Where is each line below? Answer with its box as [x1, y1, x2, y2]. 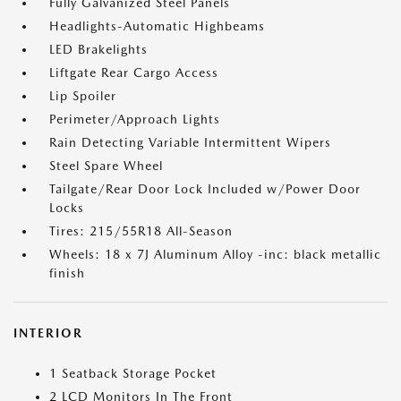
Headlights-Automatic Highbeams [49, 19, 265, 33]
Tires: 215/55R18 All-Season [49, 224, 233, 238]
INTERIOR [13, 326, 83, 340]
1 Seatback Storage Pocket [49, 366, 217, 380]
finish [49, 266, 85, 280]
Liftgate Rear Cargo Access [49, 65, 218, 80]
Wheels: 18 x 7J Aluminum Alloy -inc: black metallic [49, 247, 381, 261]
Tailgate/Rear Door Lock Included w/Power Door [49, 182, 361, 196]
